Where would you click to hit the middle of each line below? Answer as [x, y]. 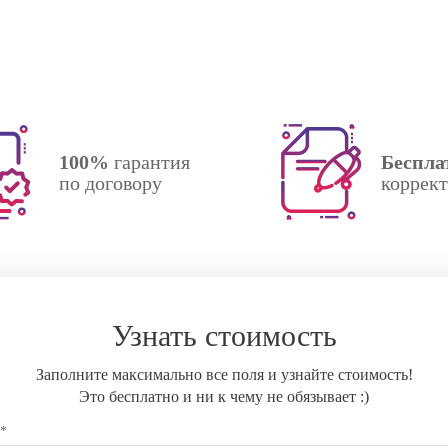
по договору [110, 182]
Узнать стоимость [224, 335]
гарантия [149, 161]
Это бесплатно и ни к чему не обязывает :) [224, 396]
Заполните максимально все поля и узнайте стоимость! [224, 374]
